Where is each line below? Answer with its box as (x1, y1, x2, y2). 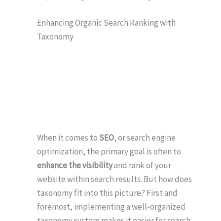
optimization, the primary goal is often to (37, 146, 181, 157)
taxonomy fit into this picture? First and (37, 187, 178, 199)
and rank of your (112, 160, 171, 171)
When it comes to (37, 132, 99, 144)
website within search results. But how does (37, 174, 192, 185)
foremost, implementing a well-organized (37, 201, 185, 213)
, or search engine (114, 132, 176, 144)
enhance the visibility (37, 160, 112, 171)
